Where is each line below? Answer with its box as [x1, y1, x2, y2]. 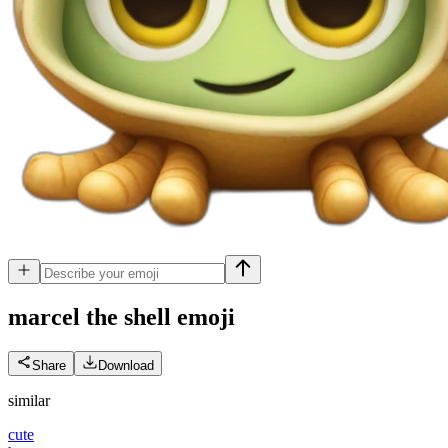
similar [8, 391, 50, 409]
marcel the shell [8, 303, 171, 330]
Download [98, 357, 154, 373]
